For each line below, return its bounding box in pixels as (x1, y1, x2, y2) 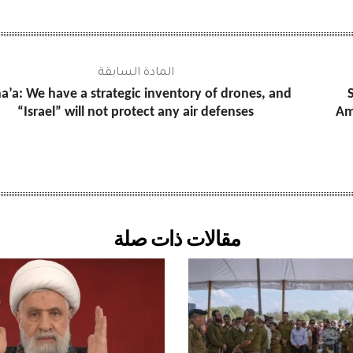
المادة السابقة (97, 67, 174, 80)
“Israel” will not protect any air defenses (17, 105, 255, 120)
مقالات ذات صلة (113, 230, 240, 251)
